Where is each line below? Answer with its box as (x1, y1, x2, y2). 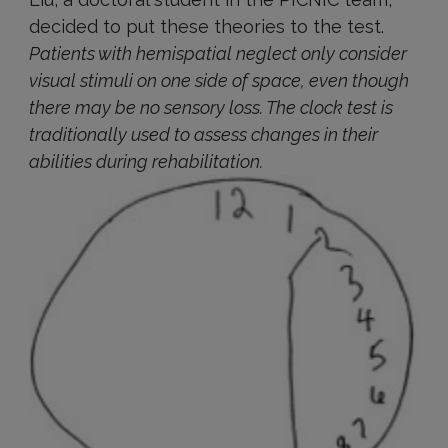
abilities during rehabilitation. (28, 151, 263, 172)
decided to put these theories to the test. (28, 16, 384, 37)
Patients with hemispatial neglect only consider (28, 43, 407, 64)
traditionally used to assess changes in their (28, 124, 378, 145)
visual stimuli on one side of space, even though (28, 70, 409, 91)
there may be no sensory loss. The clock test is (28, 97, 393, 118)
